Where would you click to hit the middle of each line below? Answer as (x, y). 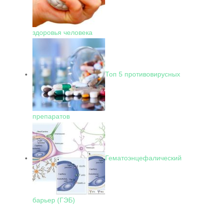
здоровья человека (62, 32)
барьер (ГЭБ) (54, 200)
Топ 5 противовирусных (143, 74)
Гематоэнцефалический (143, 158)
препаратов (51, 116)
